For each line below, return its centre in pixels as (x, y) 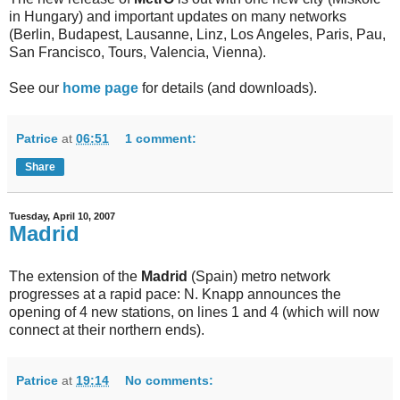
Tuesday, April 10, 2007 (62, 217)
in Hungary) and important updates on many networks (178, 17)
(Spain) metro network (259, 277)
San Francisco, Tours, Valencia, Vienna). (137, 53)
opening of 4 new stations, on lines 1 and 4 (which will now (194, 312)
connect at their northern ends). (107, 330)
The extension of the (75, 277)
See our (36, 88)
